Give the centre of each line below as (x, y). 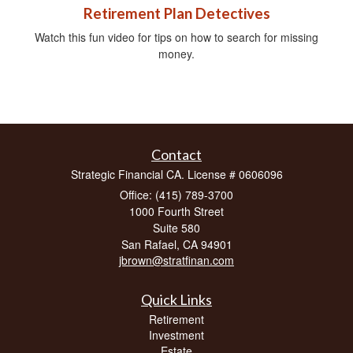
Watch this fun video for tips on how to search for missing (176, 37)
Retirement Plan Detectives (176, 13)
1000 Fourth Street (176, 211)
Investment (176, 334)
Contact (176, 154)
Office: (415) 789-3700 (176, 194)
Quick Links (176, 299)
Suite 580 (176, 227)
